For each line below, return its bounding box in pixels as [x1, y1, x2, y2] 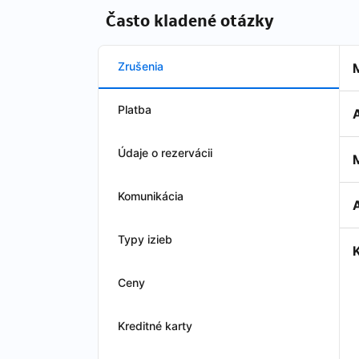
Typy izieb [118, 232, 172, 246]
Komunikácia [118, 189, 184, 203]
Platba [118, 103, 151, 116]
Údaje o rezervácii [118, 146, 212, 159]
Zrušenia [118, 59, 163, 73]
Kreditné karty [118, 319, 192, 333]
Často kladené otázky [106, 10, 274, 31]
